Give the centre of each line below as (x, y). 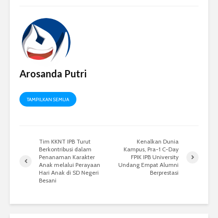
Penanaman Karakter (67, 157)
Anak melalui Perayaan (70, 165)
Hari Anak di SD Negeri (69, 173)
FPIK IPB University (155, 157)
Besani (48, 181)
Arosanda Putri (53, 74)
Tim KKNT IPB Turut (65, 142)
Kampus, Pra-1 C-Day (151, 149)
